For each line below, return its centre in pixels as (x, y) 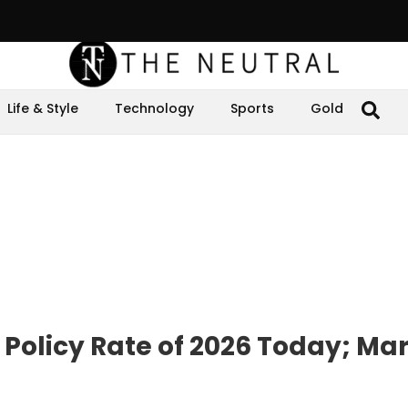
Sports (252, 108)
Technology (154, 108)
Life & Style (43, 108)
